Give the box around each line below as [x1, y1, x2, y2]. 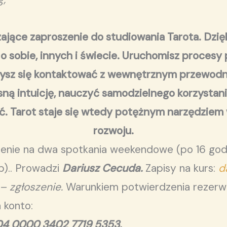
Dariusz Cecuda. [62, 161, 145, 175]
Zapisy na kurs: [145, 161, 218, 175]
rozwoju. [93, 124, 134, 138]
